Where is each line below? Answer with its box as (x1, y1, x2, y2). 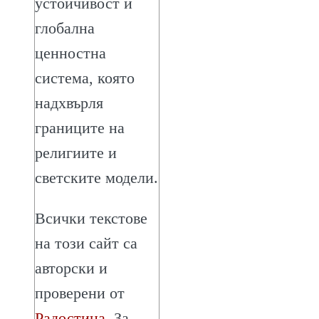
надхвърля (35, 93, 103, 112)
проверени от (35, 283, 125, 302)
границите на (35, 118, 125, 137)
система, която (35, 68, 135, 87)
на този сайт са (35, 234, 137, 252)
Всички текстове (35, 209, 147, 227)
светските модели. (35, 168, 158, 187)
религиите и (35, 143, 117, 162)
